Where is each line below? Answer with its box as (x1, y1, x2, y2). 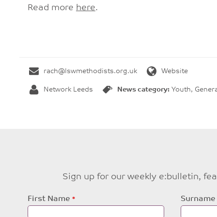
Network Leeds (44, 86, 93, 94)
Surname (180, 195, 215, 203)
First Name (27, 195, 70, 203)
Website (161, 68, 188, 76)
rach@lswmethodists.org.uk (44, 68, 137, 76)
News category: (117, 86, 170, 94)
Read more (27, 3, 76, 13)
